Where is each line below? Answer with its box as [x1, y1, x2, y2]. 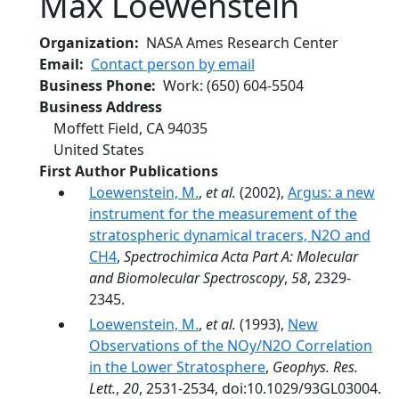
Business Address [39, 97, 162, 117]
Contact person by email [91, 54, 255, 74]
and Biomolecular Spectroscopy [89, 268, 284, 288]
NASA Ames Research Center [146, 33, 338, 53]
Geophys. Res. [273, 357, 358, 377]
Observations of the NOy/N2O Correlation [89, 336, 372, 355]
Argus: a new [288, 183, 375, 202]
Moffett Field [53, 118, 139, 138]
